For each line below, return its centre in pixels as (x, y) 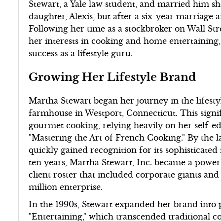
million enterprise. (66, 187)
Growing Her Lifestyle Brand (112, 77)
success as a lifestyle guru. (81, 53)
